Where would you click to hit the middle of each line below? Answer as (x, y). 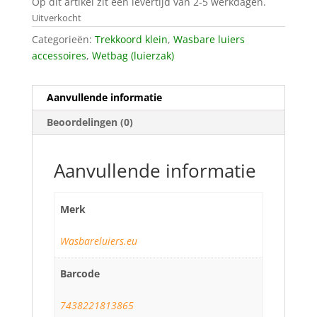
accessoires (59, 56)
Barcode (80, 274)
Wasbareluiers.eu (99, 241)
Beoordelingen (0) (90, 122)
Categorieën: (63, 40)
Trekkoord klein (131, 40)
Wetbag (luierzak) (133, 56)
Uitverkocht (56, 18)
